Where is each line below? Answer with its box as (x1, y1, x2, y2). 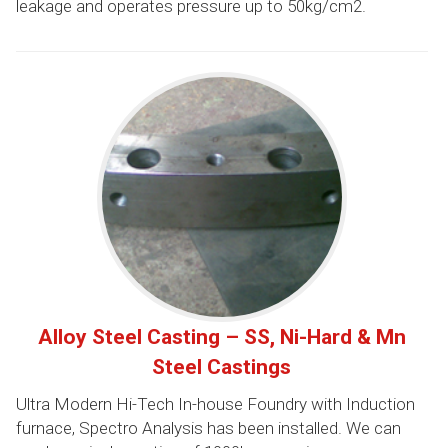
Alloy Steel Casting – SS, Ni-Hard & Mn (37, 324, 406, 349)
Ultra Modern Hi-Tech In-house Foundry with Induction (15, 393, 415, 414)
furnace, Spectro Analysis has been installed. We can (15, 417, 401, 438)
